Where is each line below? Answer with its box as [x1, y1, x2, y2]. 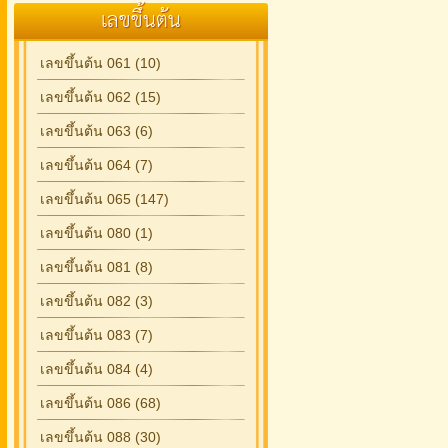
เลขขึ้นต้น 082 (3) [40, 293, 153, 309]
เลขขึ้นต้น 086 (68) [40, 395, 161, 411]
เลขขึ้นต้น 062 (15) [40, 89, 161, 105]
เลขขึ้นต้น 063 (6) [40, 123, 153, 139]
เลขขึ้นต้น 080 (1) [40, 225, 153, 241]
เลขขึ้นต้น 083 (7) [40, 327, 153, 343]
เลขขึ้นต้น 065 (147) [40, 191, 169, 207]
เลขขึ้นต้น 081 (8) [40, 259, 153, 275]
